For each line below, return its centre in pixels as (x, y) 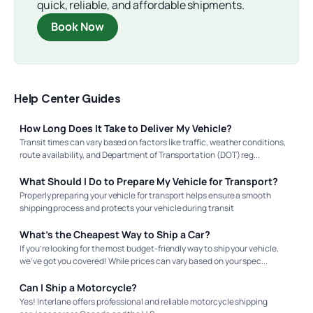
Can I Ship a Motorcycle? (78, 287)
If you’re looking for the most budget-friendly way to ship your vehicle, (149, 248)
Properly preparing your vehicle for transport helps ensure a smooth (145, 195)
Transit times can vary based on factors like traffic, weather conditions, (153, 142)
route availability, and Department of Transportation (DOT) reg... (140, 154)
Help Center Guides (67, 98)
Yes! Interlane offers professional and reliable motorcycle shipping (144, 301)
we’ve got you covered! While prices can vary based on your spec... (144, 261)
